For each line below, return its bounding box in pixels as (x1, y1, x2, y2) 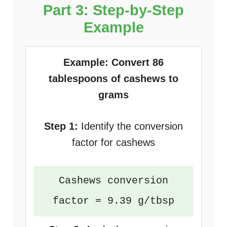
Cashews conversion (59, 175, 168, 186)
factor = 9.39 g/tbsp (53, 195, 174, 207)
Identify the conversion (78, 121, 183, 132)
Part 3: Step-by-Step (43, 2, 184, 18)
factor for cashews (72, 137, 155, 148)
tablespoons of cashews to (49, 73, 178, 84)
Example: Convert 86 (63, 57, 164, 68)
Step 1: (44, 121, 78, 132)
